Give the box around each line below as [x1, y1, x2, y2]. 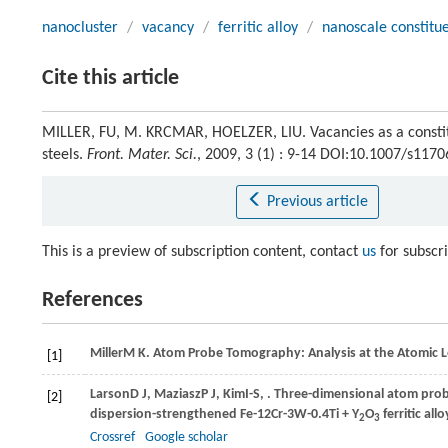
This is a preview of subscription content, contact [42, 244, 362, 260]
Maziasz [154, 387, 201, 402]
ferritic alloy [218, 20, 298, 36]
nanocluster [42, 20, 118, 36]
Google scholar [145, 430, 228, 445]
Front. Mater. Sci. [87, 147, 197, 163]
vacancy [142, 20, 194, 36]
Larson [90, 387, 130, 402]
